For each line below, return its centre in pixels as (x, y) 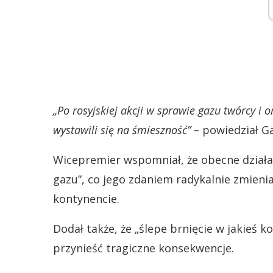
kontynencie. (86, 199)
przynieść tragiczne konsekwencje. (144, 248)
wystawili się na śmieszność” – (126, 130)
